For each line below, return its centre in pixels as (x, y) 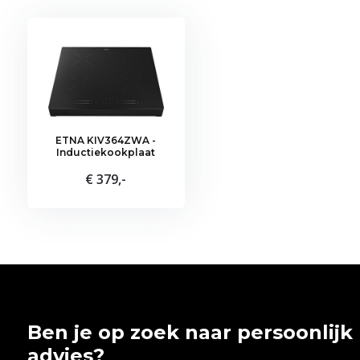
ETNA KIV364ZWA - (106, 141)
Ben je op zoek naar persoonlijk (190, 333)
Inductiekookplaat (106, 153)
